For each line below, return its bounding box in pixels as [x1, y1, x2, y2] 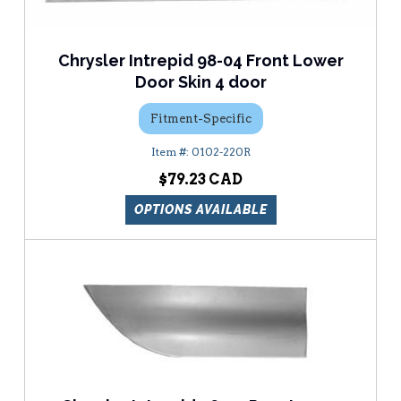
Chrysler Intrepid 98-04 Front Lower [57, 51, 344, 71]
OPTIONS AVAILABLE [133, 202, 268, 218]
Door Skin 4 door [134, 73, 267, 92]
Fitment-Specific [149, 111, 252, 125]
